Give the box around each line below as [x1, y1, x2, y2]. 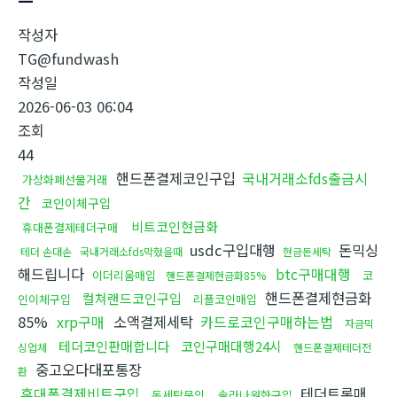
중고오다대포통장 [31, 359, 142, 381]
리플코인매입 [193, 291, 257, 308]
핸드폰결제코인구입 [112, 167, 240, 190]
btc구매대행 [276, 263, 351, 285]
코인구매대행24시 [181, 337, 282, 356]
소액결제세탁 [109, 311, 198, 333]
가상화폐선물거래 [22, 171, 107, 189]
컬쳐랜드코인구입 [82, 289, 182, 308]
